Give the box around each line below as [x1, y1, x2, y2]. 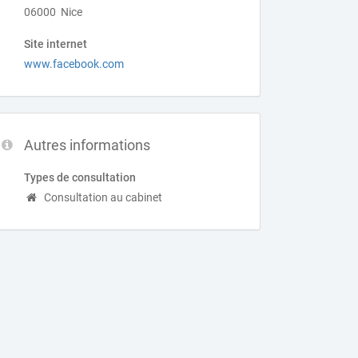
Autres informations [24, 137, 151, 153]
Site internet [24, 38, 88, 50]
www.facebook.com [24, 58, 125, 70]
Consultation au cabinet [44, 191, 163, 204]
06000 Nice [24, 6, 83, 18]
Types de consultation [24, 171, 137, 184]
